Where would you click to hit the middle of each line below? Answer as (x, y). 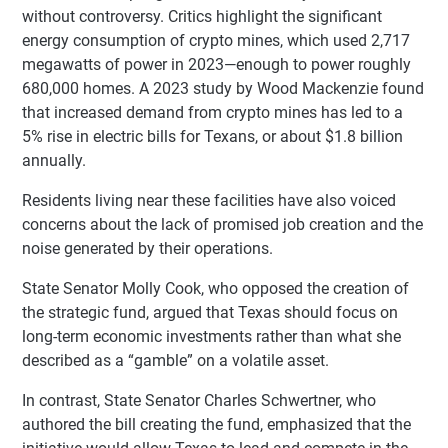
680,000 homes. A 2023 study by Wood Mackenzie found (223, 88)
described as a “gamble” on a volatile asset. (175, 360)
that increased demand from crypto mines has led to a (212, 112)
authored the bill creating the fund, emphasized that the (216, 424)
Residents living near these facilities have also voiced (209, 200)
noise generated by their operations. (147, 248)
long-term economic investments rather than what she (211, 336)
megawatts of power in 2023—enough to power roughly (216, 64)
